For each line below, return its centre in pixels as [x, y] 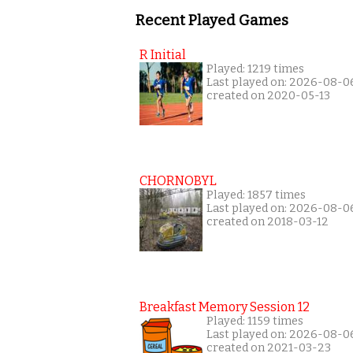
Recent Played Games [212, 20]
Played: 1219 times [255, 69]
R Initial [163, 55]
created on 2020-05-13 [268, 96]
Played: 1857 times [256, 195]
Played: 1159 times [255, 321]
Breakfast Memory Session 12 [225, 307]
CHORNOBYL [178, 181]
